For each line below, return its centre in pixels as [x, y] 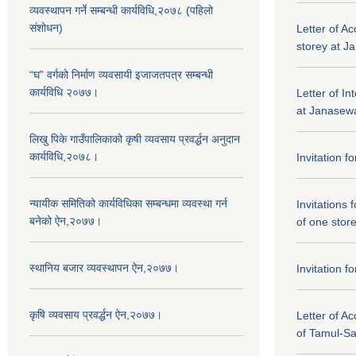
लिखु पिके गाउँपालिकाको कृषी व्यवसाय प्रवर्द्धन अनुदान [135, 139]
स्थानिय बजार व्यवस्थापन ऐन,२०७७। [104, 268]
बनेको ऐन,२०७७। [66, 221]
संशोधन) [46, 28]
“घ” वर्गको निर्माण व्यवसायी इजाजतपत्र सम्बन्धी [121, 75]
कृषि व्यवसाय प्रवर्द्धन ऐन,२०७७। [96, 315]
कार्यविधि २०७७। [64, 92]
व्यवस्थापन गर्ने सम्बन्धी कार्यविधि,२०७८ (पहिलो [121, 10]
